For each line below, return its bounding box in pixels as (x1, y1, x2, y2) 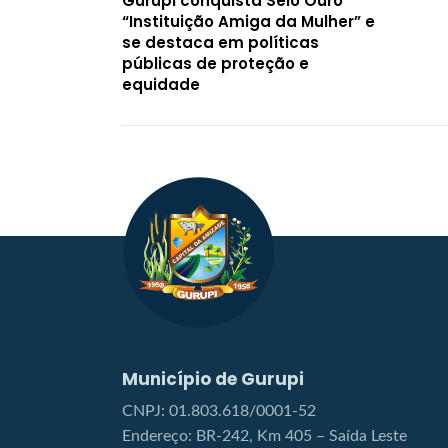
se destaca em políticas (122, 31, 319, 53)
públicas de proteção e (122, 52, 309, 74)
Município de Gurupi (122, 366, 304, 391)
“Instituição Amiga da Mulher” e (122, 10, 375, 32)
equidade (122, 73, 200, 95)
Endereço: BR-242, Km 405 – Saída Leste (122, 427, 407, 444)
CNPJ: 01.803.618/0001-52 (122, 402, 316, 419)
